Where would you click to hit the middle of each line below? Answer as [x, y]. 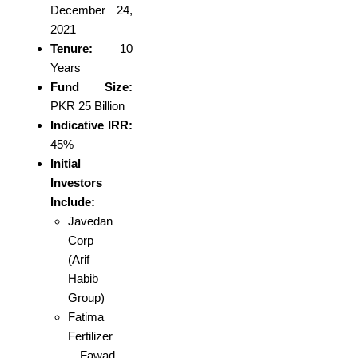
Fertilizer [90, 336]
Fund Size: [91, 87]
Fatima [86, 317]
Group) [86, 298]
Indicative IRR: [91, 125]
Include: [72, 202]
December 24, [91, 10]
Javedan [90, 221]
